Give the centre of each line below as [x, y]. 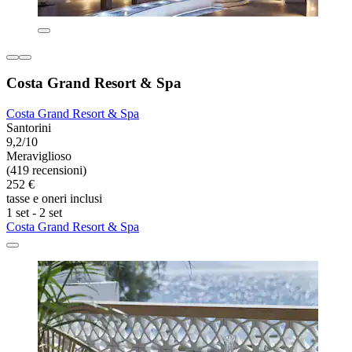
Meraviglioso [39, 156]
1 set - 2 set [34, 213]
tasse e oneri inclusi [54, 199]
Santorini [29, 128]
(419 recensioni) [46, 170]
